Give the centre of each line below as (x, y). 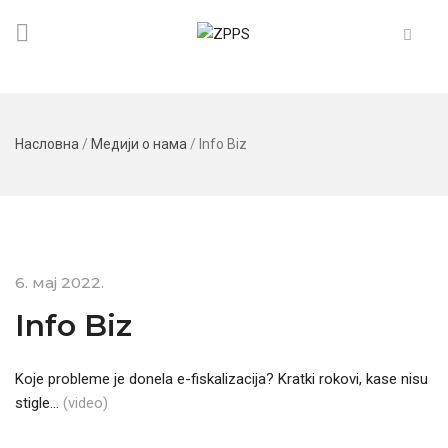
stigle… (39, 403)
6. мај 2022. (59, 282)
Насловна (47, 144)
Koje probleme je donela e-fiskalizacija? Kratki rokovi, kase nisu (221, 379)
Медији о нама (139, 144)
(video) (87, 403)
